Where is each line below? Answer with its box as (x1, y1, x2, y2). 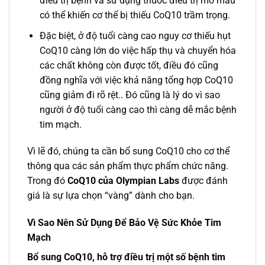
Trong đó (27, 175, 67, 187)
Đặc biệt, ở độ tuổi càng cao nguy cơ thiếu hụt (39, 30, 231, 41)
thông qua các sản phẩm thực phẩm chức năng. (27, 160, 228, 172)
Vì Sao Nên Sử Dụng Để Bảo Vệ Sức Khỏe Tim (27, 217, 221, 229)
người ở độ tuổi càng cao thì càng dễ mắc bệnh (39, 104, 237, 115)
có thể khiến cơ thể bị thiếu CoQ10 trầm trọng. (39, 9, 230, 21)
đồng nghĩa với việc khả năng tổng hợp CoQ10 (39, 74, 233, 86)
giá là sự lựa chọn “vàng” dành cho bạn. (27, 190, 195, 202)
